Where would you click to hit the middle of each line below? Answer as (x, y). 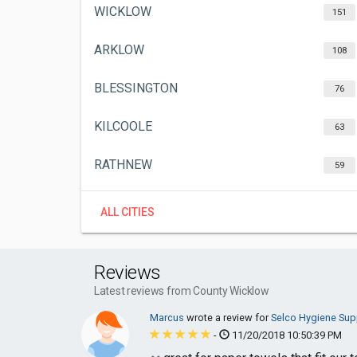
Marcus (168, 318)
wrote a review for (229, 318)
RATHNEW (123, 165)
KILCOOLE (123, 126)
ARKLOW (119, 50)
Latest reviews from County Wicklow (182, 291)
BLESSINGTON (136, 88)
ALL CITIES (127, 212)
